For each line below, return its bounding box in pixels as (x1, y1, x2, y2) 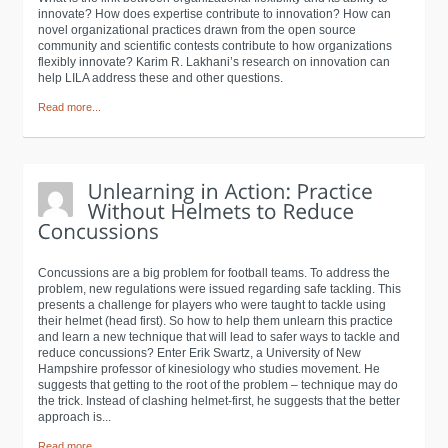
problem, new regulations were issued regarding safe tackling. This (38, 282, 401, 296)
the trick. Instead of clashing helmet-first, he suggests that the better (38, 394, 400, 408)
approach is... (38, 410, 111, 424)
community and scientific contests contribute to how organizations (38, 39, 392, 53)
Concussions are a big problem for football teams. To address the (38, 266, 390, 280)
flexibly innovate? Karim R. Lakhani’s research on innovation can (38, 55, 390, 69)
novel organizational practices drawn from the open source (38, 23, 356, 37)
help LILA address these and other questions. (38, 71, 283, 85)
